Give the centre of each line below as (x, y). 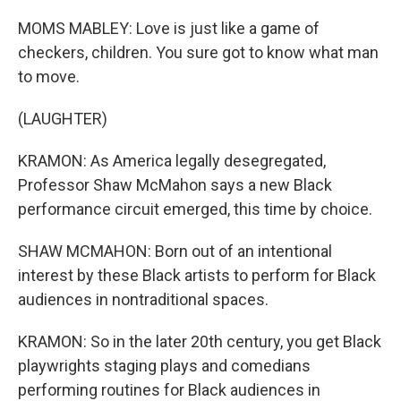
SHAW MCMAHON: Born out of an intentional (175, 251)
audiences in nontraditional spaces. (143, 299)
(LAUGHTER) (63, 119)
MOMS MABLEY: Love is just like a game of (169, 28)
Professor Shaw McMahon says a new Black (175, 185)
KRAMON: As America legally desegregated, (172, 161)
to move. (49, 77)
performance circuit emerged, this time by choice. (195, 209)
